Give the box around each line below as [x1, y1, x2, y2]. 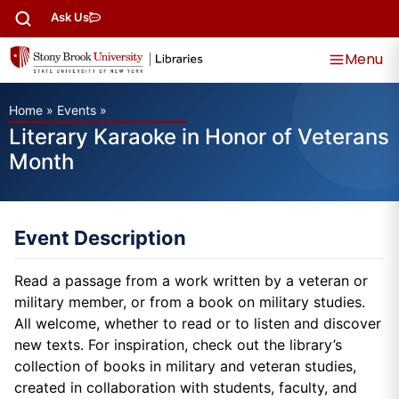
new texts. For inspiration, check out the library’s [14, 336, 342, 354]
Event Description [14, 226, 186, 250]
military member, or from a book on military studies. [14, 293, 365, 312]
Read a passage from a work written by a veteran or [14, 272, 368, 290]
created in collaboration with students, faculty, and [14, 379, 357, 397]
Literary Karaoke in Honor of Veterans [9, 124, 389, 151]
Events [57, 102, 96, 118]
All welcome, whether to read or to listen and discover [14, 314, 381, 333]
